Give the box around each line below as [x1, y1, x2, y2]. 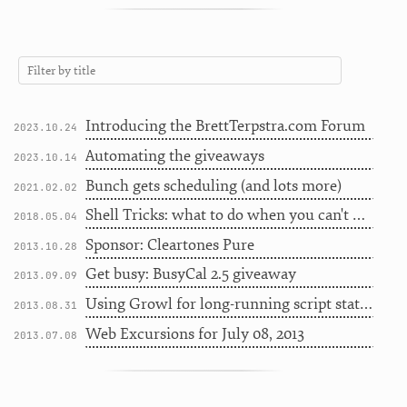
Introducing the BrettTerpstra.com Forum [84, 116, 365, 136]
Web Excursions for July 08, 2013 [84, 323, 304, 343]
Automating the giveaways [84, 146, 264, 166]
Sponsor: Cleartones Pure [84, 234, 254, 254]
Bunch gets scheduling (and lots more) [84, 175, 342, 195]
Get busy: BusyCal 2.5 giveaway [84, 264, 296, 284]
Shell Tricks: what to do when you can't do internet [84, 205, 352, 225]
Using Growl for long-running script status [84, 294, 360, 314]
